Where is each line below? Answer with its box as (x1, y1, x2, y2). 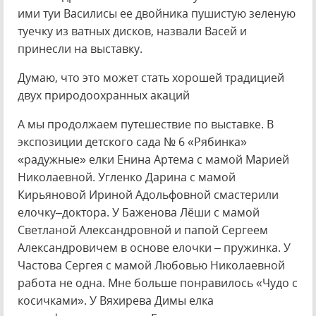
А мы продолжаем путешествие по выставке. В (18, 116, 274, 132)
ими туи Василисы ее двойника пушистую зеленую (18, 6, 296, 21)
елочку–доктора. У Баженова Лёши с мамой (18, 205, 260, 220)
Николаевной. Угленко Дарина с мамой (18, 169, 236, 185)
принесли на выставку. (18, 41, 142, 56)
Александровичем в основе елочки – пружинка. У (18, 240, 291, 255)
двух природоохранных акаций (18, 87, 190, 103)
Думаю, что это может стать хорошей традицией (18, 70, 284, 85)
